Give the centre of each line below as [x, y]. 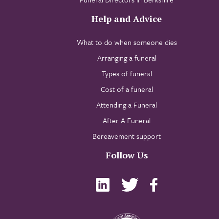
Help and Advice [127, 19]
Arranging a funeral [127, 58]
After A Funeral [127, 120]
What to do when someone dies [127, 42]
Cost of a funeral [127, 89]
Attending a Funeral [127, 105]
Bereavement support [127, 136]
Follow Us [127, 155]
